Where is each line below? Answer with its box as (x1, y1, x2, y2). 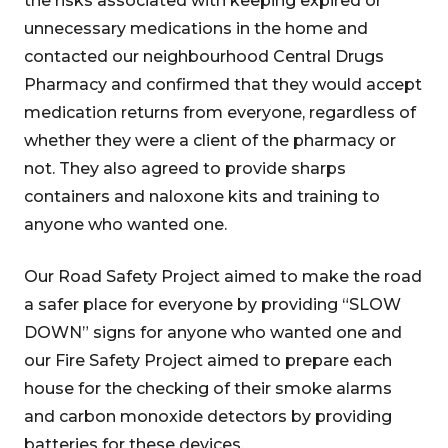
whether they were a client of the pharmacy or (24, 131, 396, 150)
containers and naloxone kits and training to (24, 187, 380, 206)
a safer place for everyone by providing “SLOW (24, 295, 401, 314)
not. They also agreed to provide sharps (24, 159, 346, 178)
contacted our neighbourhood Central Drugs (24, 47, 384, 66)
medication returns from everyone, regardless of (24, 103, 416, 122)
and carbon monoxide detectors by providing (24, 407, 392, 426)
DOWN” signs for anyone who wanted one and (24, 323, 402, 342)
